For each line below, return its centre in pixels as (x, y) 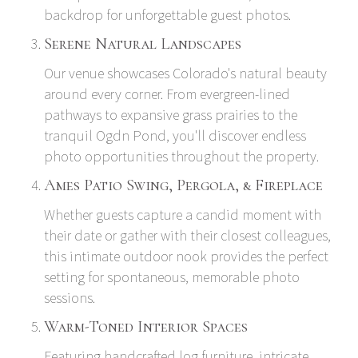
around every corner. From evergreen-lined (167, 93)
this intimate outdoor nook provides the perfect (186, 256)
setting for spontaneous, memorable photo (172, 276)
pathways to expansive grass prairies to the (171, 114)
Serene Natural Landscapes (143, 44)
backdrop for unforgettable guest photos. (167, 14)
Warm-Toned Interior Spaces (146, 326)
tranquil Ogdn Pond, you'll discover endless (175, 135)
